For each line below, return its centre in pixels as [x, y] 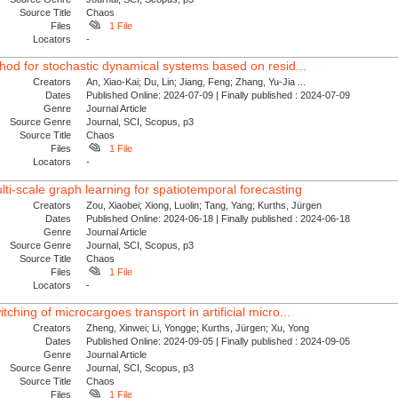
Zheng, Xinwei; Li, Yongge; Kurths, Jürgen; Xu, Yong [198, 328]
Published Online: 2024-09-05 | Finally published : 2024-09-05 [221, 342]
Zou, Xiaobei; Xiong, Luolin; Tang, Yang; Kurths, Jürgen [204, 205]
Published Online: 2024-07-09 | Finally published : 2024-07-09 [221, 96]
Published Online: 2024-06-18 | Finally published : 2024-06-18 [221, 218]
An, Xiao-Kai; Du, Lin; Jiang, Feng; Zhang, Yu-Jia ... [196, 82]
